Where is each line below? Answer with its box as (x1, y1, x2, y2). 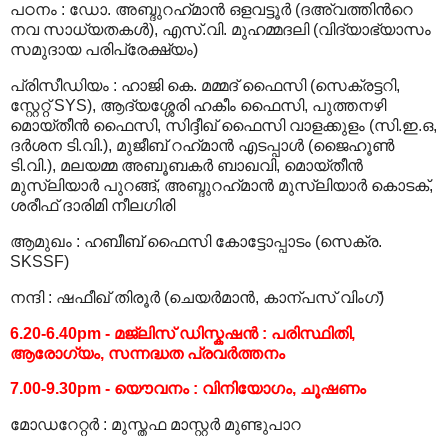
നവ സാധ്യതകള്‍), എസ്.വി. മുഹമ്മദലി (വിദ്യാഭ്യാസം (10, 21, 431, 39)
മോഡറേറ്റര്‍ (10, 416, 99, 434)
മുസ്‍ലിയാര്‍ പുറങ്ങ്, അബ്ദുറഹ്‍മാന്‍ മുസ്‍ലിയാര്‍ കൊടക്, (10, 177, 433, 195)
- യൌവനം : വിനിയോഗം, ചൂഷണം (105, 380, 366, 398)
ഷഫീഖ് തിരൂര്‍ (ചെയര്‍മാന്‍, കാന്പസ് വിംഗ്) (56, 288, 384, 306)
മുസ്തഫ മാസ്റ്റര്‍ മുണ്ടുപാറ (111, 416, 301, 434)
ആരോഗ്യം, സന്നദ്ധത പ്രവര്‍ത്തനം (10, 344, 285, 362)
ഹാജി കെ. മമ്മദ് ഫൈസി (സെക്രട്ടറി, (121, 77, 400, 95)
